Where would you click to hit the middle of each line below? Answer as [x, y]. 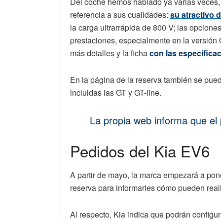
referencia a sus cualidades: [120, 14]
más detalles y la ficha [110, 53]
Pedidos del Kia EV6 [140, 150]
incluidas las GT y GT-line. [116, 92]
